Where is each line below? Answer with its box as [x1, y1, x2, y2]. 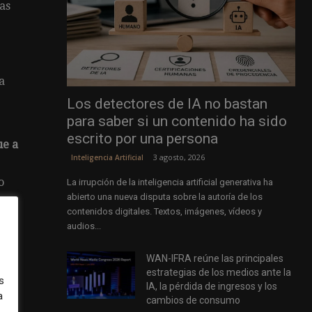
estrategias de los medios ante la [146, 267, 292, 279]
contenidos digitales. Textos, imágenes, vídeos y [66, 206, 262, 217]
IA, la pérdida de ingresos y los [146, 281, 278, 292]
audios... [66, 221, 101, 232]
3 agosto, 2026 [153, 152, 205, 163]
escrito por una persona [66, 130, 218, 148]
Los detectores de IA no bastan [66, 95, 267, 113]
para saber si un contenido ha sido [66, 113, 287, 130]
